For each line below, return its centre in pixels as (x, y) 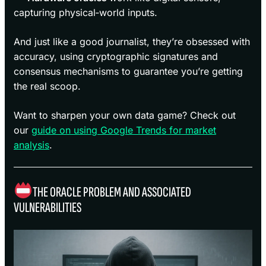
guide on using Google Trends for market (124, 130)
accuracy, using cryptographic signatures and (116, 56)
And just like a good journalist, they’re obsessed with (132, 41)
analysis (31, 145)
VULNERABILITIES (47, 207)
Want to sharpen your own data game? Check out (125, 115)
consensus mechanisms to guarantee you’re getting (128, 71)
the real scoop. (47, 86)
